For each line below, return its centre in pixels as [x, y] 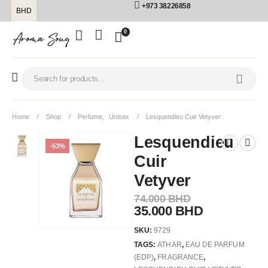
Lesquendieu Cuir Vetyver [183, 117]
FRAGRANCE [180, 258]
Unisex [119, 117]
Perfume [90, 117]
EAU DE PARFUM [215, 245]
